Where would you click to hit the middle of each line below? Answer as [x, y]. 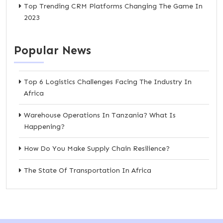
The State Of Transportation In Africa [88, 170]
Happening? [44, 126]
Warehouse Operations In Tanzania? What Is [100, 115]
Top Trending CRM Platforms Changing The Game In [113, 6]
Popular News [53, 50]
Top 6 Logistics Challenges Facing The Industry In [108, 82]
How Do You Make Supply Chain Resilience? [97, 148]
